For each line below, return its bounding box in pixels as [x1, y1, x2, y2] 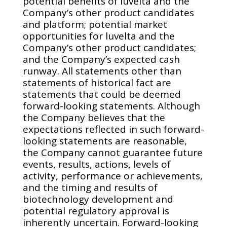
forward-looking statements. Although [22, 99, 200, 112]
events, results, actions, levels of [22, 158, 171, 171]
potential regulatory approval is [22, 204, 169, 217]
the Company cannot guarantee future [22, 146, 203, 159]
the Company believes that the [22, 111, 165, 124]
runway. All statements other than [22, 64, 181, 78]
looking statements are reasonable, [22, 134, 187, 147]
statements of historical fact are [22, 76, 171, 89]
